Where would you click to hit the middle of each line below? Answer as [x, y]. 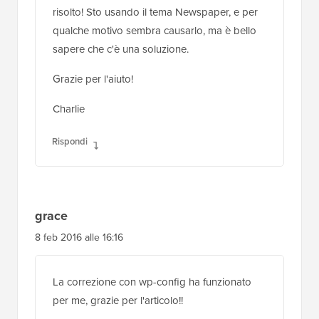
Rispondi [70, 140]
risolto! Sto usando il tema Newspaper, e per [155, 10]
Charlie [69, 107]
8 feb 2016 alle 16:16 [79, 236]
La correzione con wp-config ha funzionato [152, 280]
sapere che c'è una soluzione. [121, 47]
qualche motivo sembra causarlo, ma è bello [155, 29]
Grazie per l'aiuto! [93, 77]
